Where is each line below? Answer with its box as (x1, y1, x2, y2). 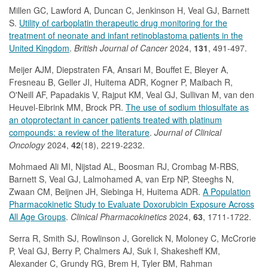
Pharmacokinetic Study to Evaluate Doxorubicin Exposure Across (9, 198, 254, 210)
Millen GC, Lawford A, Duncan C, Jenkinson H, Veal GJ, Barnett (9, 4, 249, 16)
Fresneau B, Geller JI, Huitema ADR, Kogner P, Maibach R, (9, 76, 233, 88)
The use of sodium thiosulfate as (126, 101, 249, 113)
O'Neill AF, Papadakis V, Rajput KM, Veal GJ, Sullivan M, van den (9, 89, 254, 100)
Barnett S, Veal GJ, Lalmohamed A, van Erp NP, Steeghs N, (9, 173, 234, 185)
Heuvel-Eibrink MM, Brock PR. (9, 101, 126, 113)
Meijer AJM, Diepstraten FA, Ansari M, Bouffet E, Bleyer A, (9, 63, 229, 75)
